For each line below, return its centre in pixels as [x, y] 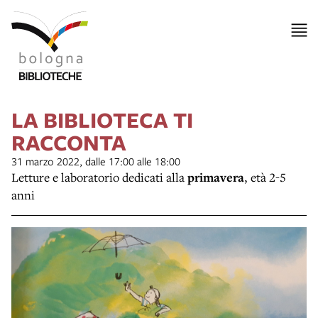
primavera [216, 177]
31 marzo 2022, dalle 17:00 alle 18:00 [96, 161]
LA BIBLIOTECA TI [102, 119]
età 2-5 [268, 177]
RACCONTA [69, 142]
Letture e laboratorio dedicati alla [99, 177]
